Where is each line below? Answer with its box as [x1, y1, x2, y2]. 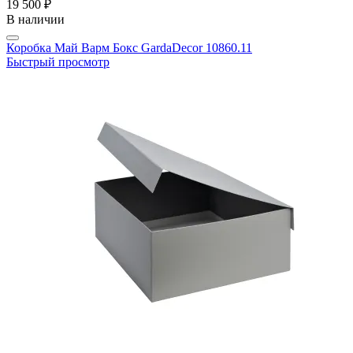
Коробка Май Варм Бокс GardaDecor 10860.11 [6, 41, 252, 55]
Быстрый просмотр [6, 55, 110, 69]
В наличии [6, 13, 65, 27]
